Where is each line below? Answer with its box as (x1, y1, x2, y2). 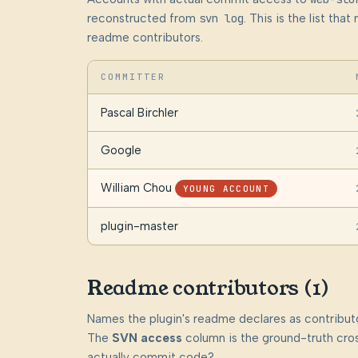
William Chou (100, 181, 172, 196)
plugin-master (100, 219, 178, 234)
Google (100, 143, 141, 158)
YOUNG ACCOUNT (182, 183, 269, 195)
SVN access (111, 331, 182, 346)
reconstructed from (86, 11, 199, 26)
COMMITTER (100, 71, 166, 83)
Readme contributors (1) (86, 273, 330, 302)
